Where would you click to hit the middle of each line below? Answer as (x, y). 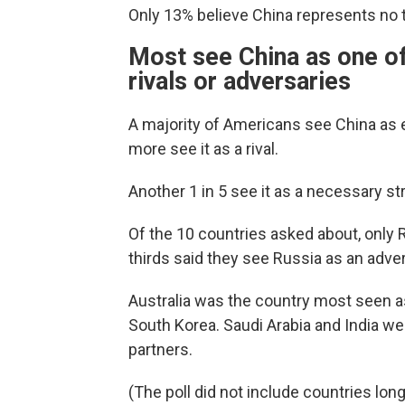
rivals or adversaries (240, 82)
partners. (160, 350)
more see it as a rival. (203, 149)
